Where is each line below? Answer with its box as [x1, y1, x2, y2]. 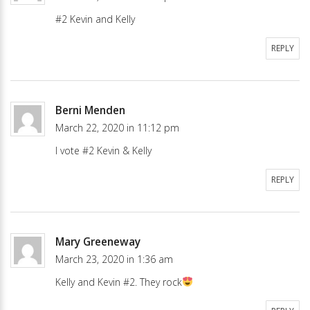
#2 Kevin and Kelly [55, 12, 135, 26]
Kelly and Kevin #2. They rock [55, 275, 182, 289]
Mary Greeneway [55, 234, 140, 249]
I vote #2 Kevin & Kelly [55, 143, 152, 157]
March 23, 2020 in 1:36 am [55, 252, 173, 266]
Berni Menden [55, 102, 125, 118]
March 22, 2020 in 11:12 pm [55, 120, 179, 134]
